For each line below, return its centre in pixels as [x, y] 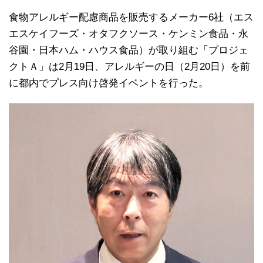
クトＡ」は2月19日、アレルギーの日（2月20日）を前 [129, 67]
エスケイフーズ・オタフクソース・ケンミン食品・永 [129, 34]
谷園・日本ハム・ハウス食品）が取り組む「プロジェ [129, 50]
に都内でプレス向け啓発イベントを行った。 [109, 83]
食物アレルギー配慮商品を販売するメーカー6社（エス [131, 17]
